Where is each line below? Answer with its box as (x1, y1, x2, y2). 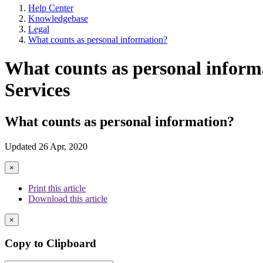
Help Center (28, 3, 73, 13)
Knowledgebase (28, 14, 88, 23)
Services (5, 79, 70, 101)
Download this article (28, 193, 107, 204)
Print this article (28, 183, 86, 193)
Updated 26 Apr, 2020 (5, 141, 87, 151)
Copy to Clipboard (5, 237, 96, 249)
